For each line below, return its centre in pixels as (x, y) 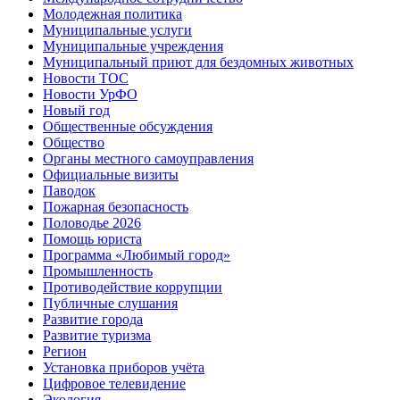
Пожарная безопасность (116, 207)
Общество (74, 143)
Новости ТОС (86, 79)
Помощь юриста (92, 239)
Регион (65, 352)
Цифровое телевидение (114, 384)
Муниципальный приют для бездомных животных (198, 62)
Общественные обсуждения (128, 127)
